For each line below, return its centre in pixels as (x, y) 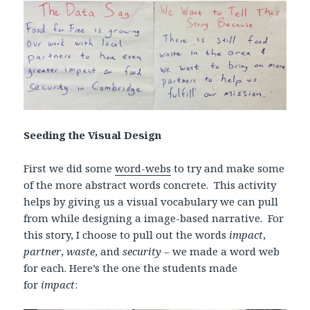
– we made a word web (221, 251)
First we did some (70, 168)
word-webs (143, 168)
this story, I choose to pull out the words (127, 234)
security (142, 251)
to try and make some (228, 168)
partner (43, 251)
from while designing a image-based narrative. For (154, 218)
